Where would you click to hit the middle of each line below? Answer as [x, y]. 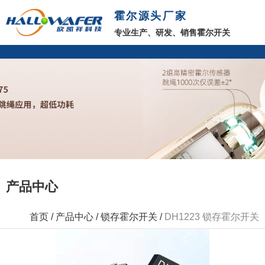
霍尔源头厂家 [151, 16]
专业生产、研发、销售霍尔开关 [172, 33]
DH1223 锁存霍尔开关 [212, 217]
